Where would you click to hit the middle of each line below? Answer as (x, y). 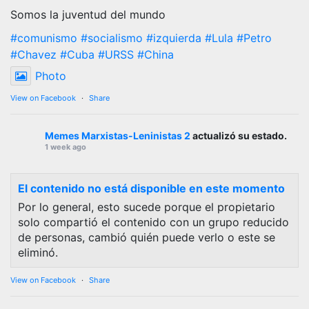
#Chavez (33, 54)
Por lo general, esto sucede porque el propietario (147, 207)
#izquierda (174, 38)
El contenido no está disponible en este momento (151, 188)
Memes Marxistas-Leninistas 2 (118, 135)
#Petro (254, 38)
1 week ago (66, 147)
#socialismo (112, 38)
